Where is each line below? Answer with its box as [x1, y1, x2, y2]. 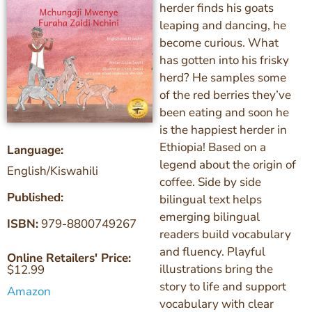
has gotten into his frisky [159, 49, 289, 66]
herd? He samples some [159, 67, 286, 84]
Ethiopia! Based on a [159, 136, 266, 153]
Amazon [7, 281, 51, 297]
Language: [7, 139, 63, 156]
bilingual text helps [159, 189, 262, 205]
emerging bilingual [159, 206, 260, 223]
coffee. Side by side [159, 171, 261, 188]
